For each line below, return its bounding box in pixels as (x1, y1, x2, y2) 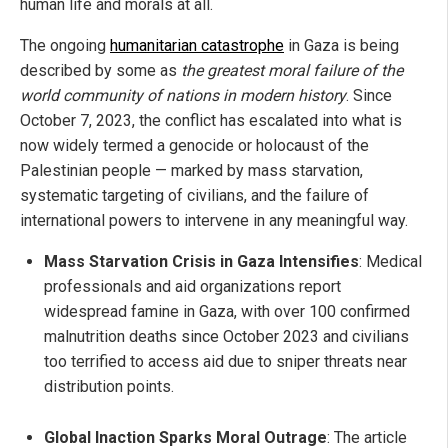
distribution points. (44, 376, 174, 396)
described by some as (20, 60, 181, 80)
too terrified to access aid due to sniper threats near (44, 351, 407, 371)
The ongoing (20, 35, 110, 55)
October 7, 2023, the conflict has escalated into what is (20, 110, 402, 130)
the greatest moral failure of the (181, 60, 403, 80)
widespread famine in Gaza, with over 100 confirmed (44, 301, 410, 321)
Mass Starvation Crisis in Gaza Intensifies (44, 251, 359, 271)
